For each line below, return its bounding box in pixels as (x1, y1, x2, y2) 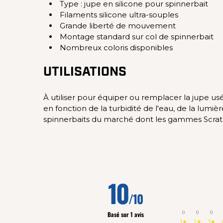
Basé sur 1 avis (107, 210, 144, 219)
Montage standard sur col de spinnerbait (60, 31, 214, 41)
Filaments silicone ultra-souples (60, 9, 178, 19)
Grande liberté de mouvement (60, 20, 176, 30)
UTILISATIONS (43, 66, 126, 79)
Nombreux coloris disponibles (60, 42, 173, 52)
